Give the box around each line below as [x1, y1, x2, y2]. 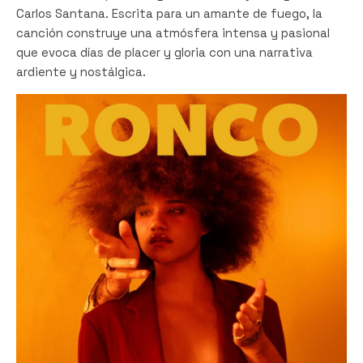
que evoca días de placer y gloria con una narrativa [16, 44, 313, 60]
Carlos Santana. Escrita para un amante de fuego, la [16, 5, 322, 21]
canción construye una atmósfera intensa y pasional [16, 24, 330, 41]
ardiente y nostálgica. [16, 63, 146, 79]
